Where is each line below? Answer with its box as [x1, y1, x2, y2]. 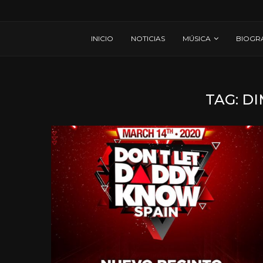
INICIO [91, 34, 113, 43]
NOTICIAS [131, 34, 165, 43]
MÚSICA [183, 34, 211, 43]
